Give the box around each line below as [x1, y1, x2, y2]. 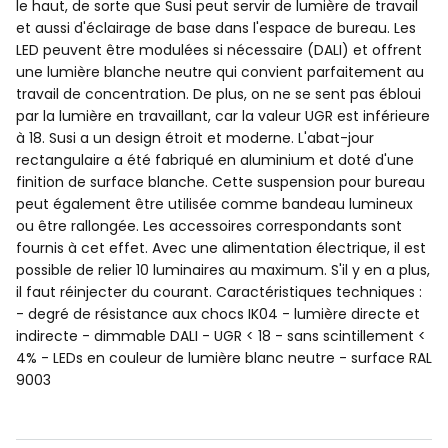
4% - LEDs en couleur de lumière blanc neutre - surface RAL [16, 348, 432, 369]
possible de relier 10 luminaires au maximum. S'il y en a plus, [16, 260, 430, 281]
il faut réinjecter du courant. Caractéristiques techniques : [16, 282, 422, 303]
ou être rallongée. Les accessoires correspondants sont [16, 216, 402, 237]
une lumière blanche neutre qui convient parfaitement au [16, 62, 424, 83]
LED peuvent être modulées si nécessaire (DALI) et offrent [16, 40, 422, 61]
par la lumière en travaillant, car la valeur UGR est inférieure [16, 106, 430, 127]
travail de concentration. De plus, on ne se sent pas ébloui [16, 84, 421, 105]
